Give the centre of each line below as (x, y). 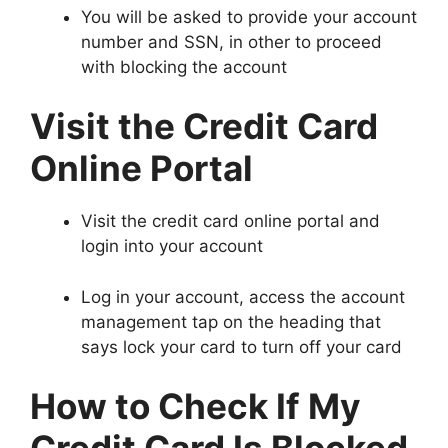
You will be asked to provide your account (249, 16)
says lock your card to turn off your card (241, 346)
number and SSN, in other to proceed (231, 41)
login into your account (172, 246)
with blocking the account (184, 66)
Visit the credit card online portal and (230, 221)
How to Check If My (195, 406)
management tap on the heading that (231, 321)
